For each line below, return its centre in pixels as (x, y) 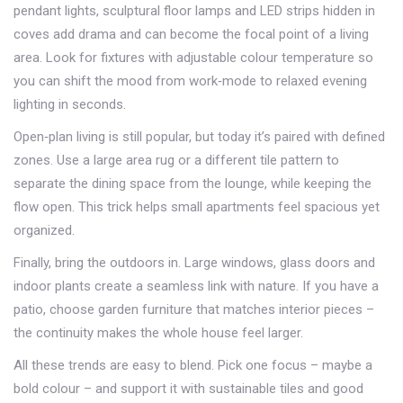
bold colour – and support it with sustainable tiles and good (188, 389)
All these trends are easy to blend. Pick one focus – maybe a (193, 365)
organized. (44, 230)
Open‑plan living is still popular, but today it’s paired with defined (199, 137)
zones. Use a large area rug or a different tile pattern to (176, 160)
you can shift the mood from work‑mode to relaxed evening (190, 81)
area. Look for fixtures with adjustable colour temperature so (193, 58)
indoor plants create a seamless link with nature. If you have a (196, 286)
